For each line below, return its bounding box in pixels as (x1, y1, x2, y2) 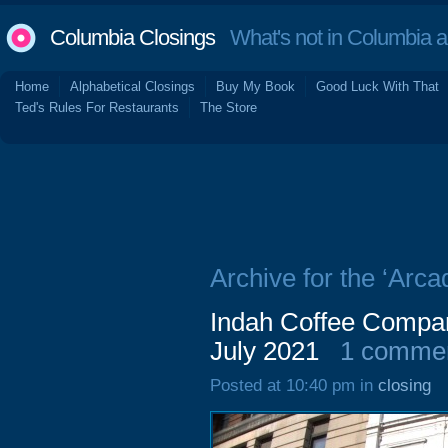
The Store (200, 100, 257, 115)
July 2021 (210, 337, 319, 365)
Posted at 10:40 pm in (210, 376, 378, 395)
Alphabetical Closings (70, 79, 195, 94)
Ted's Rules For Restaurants (15, 100, 179, 115)
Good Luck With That (316, 79, 439, 94)
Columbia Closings (50, 25, 215, 50)
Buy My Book (216, 79, 295, 94)
